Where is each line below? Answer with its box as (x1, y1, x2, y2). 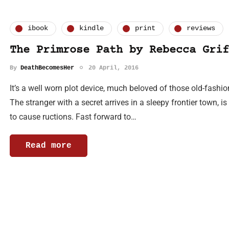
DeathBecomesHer (20, 64, 74, 72)
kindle (79, 24, 104, 33)
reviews (187, 24, 215, 33)
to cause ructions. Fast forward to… (10, 111, 136, 122)
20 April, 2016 (88, 64, 139, 72)
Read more (26, 141, 72, 150)
